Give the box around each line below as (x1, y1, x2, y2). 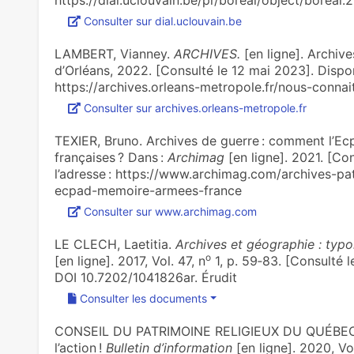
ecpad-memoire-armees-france (54, 183, 242, 198)
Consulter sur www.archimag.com (83, 205, 257, 218)
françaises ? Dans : (54, 149, 168, 165)
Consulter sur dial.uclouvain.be (83, 14, 242, 28)
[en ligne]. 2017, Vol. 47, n (54, 253, 205, 269)
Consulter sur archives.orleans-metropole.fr (83, 101, 307, 115)
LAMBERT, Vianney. (54, 46, 174, 62)
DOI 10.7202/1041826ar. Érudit (54, 269, 237, 285)
